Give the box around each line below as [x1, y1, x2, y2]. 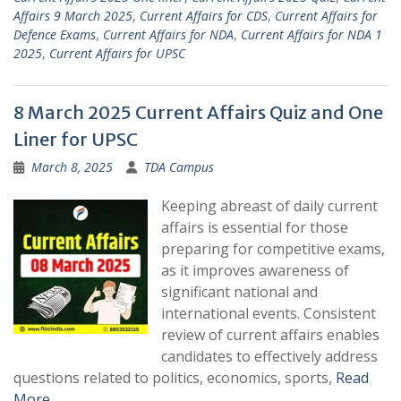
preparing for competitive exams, [161, 239, 385, 260]
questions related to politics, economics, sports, [13, 368, 336, 388]
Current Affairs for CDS [140, 7, 268, 25]
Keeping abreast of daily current [161, 196, 378, 217]
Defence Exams [13, 26, 96, 44]
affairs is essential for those [161, 218, 348, 238]
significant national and [161, 282, 318, 303]
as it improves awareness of [161, 260, 349, 281]
